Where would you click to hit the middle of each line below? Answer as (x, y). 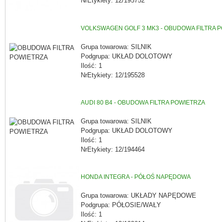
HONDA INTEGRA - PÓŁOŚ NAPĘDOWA (136, 177)
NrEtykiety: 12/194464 (113, 149)
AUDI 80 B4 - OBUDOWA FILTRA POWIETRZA (143, 103)
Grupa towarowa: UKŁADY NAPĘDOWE (139, 195)
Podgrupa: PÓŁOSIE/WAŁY (121, 205)
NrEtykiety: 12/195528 (113, 75)
